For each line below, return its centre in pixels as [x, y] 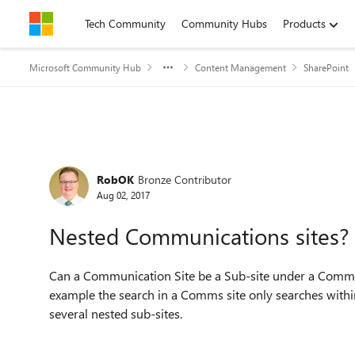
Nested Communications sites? [199, 236]
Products [304, 23]
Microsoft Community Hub [85, 67]
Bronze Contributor [185, 179]
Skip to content [82, 23]
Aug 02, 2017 [123, 195]
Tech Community [125, 23]
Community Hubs [224, 23]
